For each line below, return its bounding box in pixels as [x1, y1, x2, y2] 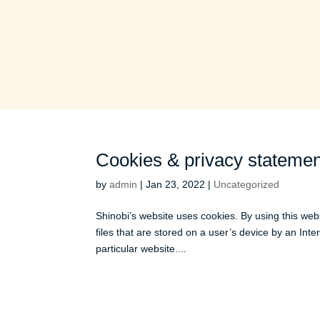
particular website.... [96, 243, 187, 255]
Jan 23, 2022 [146, 179, 206, 191]
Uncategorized [214, 179, 280, 191]
